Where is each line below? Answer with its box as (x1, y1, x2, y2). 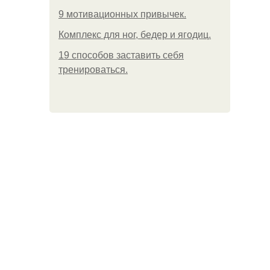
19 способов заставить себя (58, 50, 184, 60)
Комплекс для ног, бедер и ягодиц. (58, 30, 211, 40)
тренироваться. (58, 64, 128, 75)
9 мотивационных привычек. (58, 9, 186, 19)
